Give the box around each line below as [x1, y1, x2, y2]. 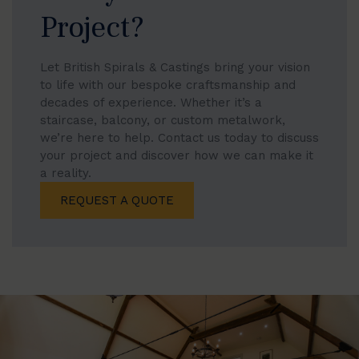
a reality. [40, 166, 91, 180]
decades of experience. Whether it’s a [40, 95, 262, 110]
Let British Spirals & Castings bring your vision [40, 60, 310, 75]
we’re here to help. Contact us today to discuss [40, 131, 319, 145]
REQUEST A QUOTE [60, 193, 174, 208]
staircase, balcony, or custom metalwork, [40, 113, 285, 127]
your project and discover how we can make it [40, 148, 313, 163]
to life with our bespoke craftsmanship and [40, 78, 296, 92]
